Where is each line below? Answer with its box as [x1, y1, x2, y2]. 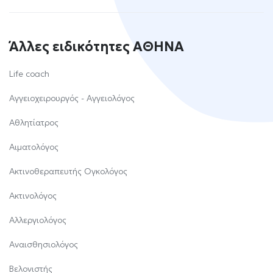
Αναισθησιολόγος [9, 239, 78, 250]
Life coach [9, 68, 49, 79]
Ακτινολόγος [9, 190, 57, 201]
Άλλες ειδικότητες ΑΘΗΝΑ [9, 38, 184, 55]
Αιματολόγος [9, 141, 58, 152]
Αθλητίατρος [9, 117, 58, 128]
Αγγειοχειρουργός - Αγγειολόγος [9, 93, 135, 104]
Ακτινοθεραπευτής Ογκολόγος [9, 166, 127, 177]
